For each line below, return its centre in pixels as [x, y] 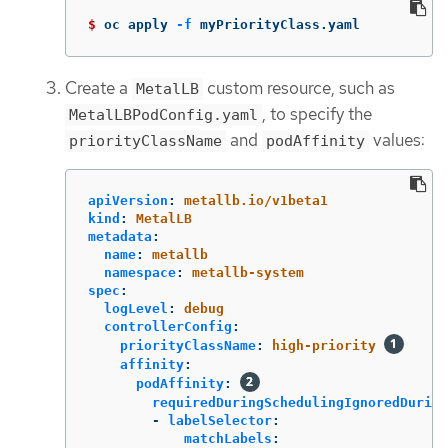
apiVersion [128, 201]
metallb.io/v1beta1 [256, 201]
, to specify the [317, 113]
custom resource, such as [299, 87]
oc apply [140, 24]
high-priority [324, 346]
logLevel [136, 309]
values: [397, 139]
